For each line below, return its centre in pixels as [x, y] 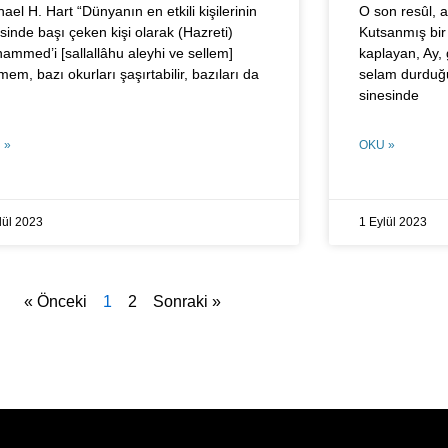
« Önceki [55, 301]
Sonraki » [186, 301]
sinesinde [388, 94]
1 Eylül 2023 [392, 221]
